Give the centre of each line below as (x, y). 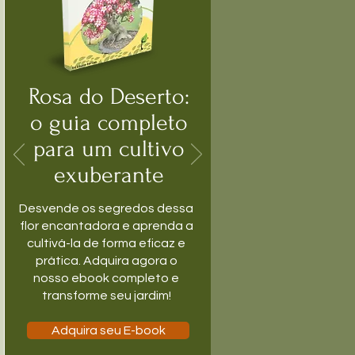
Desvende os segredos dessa (106, 208)
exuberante (109, 175)
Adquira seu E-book (108, 330)
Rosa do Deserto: (109, 96)
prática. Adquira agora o (106, 261)
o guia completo (109, 122)
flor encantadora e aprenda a (106, 226)
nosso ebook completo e (106, 278)
